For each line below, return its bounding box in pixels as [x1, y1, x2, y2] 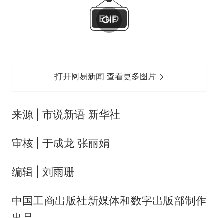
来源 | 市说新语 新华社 [11, 108, 120, 121]
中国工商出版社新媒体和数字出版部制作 [11, 194, 207, 207]
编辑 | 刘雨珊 [11, 165, 74, 178]
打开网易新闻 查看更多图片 [54, 72, 159, 82]
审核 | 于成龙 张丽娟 [11, 137, 109, 150]
